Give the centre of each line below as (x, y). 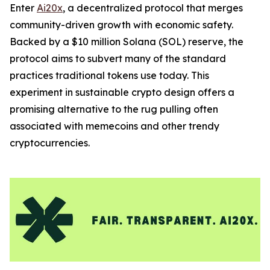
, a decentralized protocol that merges (153, 8)
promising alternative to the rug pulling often (114, 109)
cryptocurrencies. (50, 143)
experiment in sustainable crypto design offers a (122, 92)
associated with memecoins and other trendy (115, 126)
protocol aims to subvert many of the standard (118, 58)
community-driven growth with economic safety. (121, 25)
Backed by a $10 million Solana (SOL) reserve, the (127, 42)
